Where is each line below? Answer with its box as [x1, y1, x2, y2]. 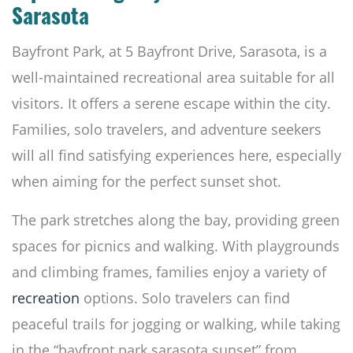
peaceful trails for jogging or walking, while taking [12, 314, 340, 334]
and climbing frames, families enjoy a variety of [12, 262, 326, 282]
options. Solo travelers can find [80, 288, 290, 308]
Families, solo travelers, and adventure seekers [12, 120, 321, 139]
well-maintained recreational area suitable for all [12, 68, 335, 87]
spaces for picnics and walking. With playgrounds [12, 236, 340, 256]
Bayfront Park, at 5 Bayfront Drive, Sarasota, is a [12, 42, 327, 61]
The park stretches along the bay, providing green [12, 210, 340, 230]
